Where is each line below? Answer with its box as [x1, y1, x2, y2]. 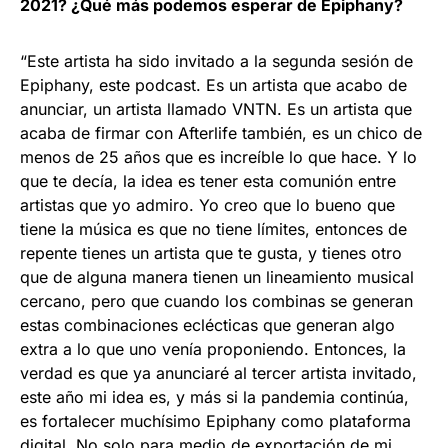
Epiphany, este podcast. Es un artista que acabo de [20, 74, 407, 95]
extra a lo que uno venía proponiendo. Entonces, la [20, 338, 406, 359]
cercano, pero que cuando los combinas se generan [20, 290, 413, 311]
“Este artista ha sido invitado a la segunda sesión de [20, 50, 413, 71]
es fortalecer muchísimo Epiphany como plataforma [20, 410, 411, 431]
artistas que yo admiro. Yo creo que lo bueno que [20, 194, 395, 215]
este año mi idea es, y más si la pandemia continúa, [20, 386, 409, 407]
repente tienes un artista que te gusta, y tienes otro [20, 242, 402, 263]
